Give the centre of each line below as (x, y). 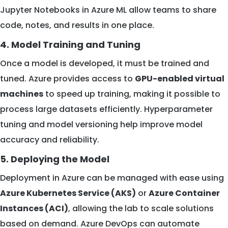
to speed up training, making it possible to (132, 94)
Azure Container (184, 193)
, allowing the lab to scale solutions (141, 209)
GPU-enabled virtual (180, 79)
